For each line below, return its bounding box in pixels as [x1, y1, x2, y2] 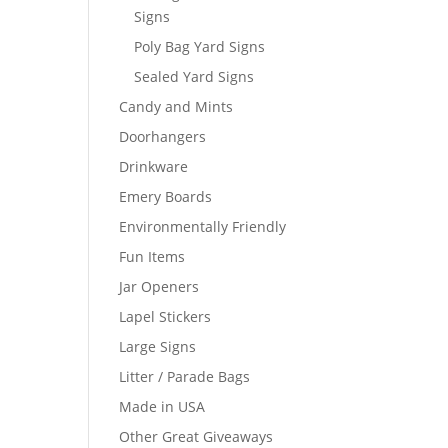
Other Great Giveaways [119, 427, 274, 446]
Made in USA [119, 397, 206, 416]
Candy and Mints [119, 97, 234, 116]
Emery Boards [119, 187, 213, 206]
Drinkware [119, 157, 189, 176]
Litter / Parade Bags [119, 367, 251, 386]
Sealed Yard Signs [134, 67, 255, 86]
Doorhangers [119, 127, 207, 146]
